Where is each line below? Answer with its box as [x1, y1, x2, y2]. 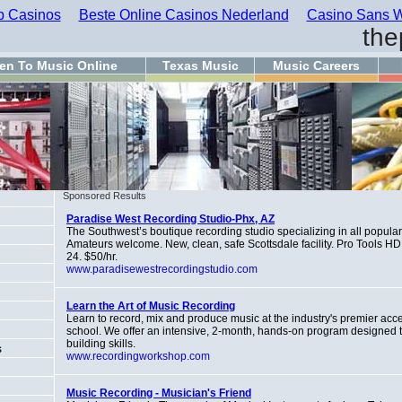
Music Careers [273, 58, 360, 73]
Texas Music [162, 58, 239, 73]
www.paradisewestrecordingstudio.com [66, 263, 258, 275]
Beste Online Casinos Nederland [78, 7, 289, 22]
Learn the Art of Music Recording [66, 300, 235, 312]
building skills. [66, 337, 135, 350]
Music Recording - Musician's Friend [66, 387, 251, 399]
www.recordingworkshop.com [66, 350, 210, 363]
